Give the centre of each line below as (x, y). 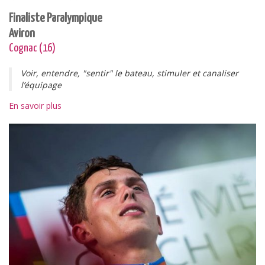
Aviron (22, 34)
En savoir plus (35, 106)
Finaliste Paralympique (56, 18)
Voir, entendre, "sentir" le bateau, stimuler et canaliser (130, 73)
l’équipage (41, 85)
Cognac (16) (32, 48)
